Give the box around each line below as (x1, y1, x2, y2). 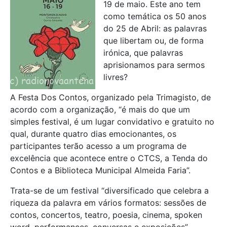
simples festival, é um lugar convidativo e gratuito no (10, 116, 214, 127)
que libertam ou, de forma (103, 35, 204, 46)
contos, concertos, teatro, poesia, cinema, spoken (10, 209, 202, 220)
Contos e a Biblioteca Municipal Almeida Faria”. (10, 165, 191, 175)
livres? (103, 71, 128, 82)
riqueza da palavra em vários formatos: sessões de (10, 197, 206, 208)
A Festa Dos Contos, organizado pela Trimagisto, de (10, 92, 211, 102)
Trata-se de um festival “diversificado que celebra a (10, 185, 209, 196)
